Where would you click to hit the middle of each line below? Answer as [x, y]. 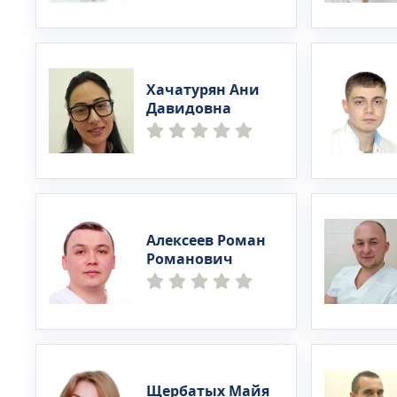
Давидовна [189, 109]
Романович [190, 260]
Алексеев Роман [206, 241]
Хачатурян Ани [203, 90]
